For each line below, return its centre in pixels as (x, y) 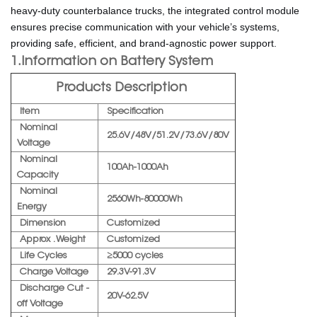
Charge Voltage (54, 272)
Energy (33, 207)
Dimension (43, 223)
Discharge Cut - (53, 288)
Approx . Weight (53, 239)
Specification (135, 111)
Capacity (38, 175)
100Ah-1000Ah (136, 167)
